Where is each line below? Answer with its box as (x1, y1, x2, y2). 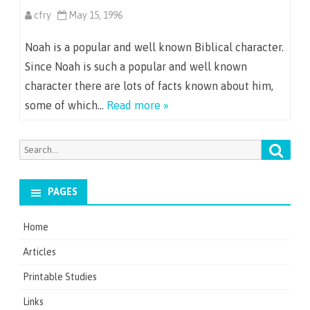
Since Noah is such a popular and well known (25, 60, 247, 73)
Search (19, 142, 45, 153)
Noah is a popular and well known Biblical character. (25, 41, 284, 54)
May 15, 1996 (69, 10, 122, 21)
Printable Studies (23, 271, 97, 283)
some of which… (25, 99, 107, 112)
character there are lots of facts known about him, (25, 80, 273, 93)
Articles (23, 246, 56, 258)
